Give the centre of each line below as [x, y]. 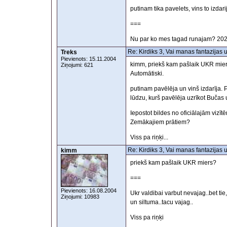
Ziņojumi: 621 [77, 65]
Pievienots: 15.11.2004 [88, 59]
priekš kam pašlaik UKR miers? [173, 163]
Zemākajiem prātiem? [160, 122]
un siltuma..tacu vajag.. [162, 202]
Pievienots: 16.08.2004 [89, 191]
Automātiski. [147, 73]
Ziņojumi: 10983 [80, 197]
